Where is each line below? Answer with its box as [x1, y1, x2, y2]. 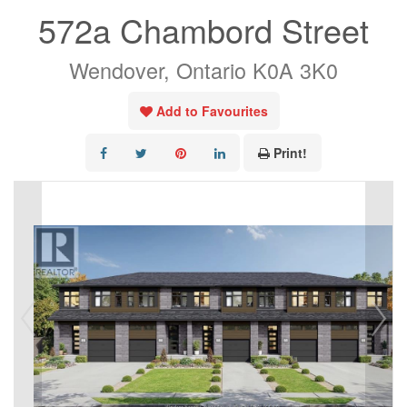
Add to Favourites [155, 102, 268, 120]
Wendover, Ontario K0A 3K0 [69, 55, 338, 85]
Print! [273, 144, 307, 162]
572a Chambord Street [38, 6, 369, 53]
